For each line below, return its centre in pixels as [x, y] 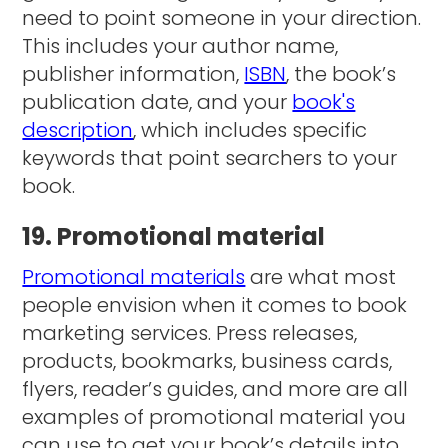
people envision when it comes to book [215, 304]
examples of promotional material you [214, 416]
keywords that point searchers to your [210, 157]
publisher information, [133, 73]
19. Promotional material [174, 236]
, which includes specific [250, 129]
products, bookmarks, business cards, [207, 360]
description [78, 129]
